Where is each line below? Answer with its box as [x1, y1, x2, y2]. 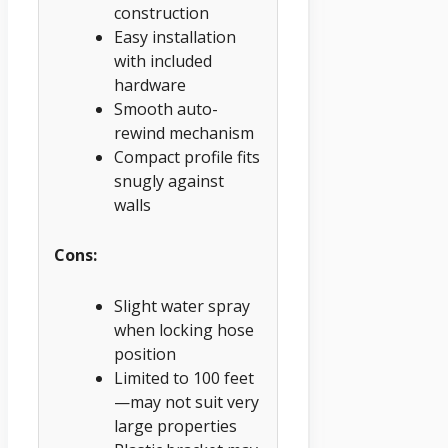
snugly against [114, 169, 224, 192]
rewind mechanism [114, 121, 254, 144]
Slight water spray [114, 295, 250, 318]
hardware [114, 73, 186, 96]
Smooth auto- [114, 97, 218, 120]
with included [114, 49, 212, 72]
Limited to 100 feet [114, 367, 254, 390]
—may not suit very [114, 391, 259, 414]
